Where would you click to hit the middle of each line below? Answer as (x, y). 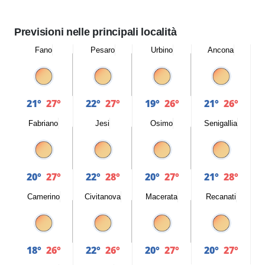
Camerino (43, 197)
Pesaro (102, 50)
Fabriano (43, 123)
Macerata (161, 197)
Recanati (221, 197)
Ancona (221, 50)
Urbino (161, 50)
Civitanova (102, 197)
